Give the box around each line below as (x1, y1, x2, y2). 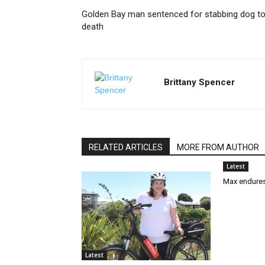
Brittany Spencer (164, 77, 235, 88)
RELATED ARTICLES (89, 143, 163, 152)
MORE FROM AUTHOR (177, 143, 259, 152)
